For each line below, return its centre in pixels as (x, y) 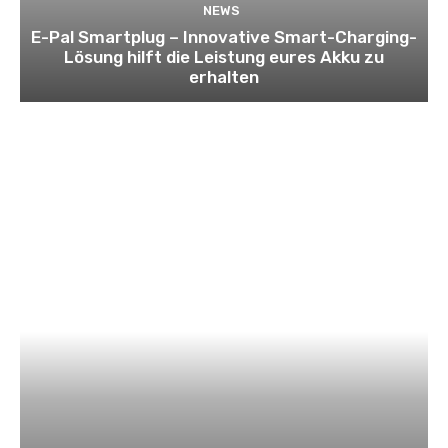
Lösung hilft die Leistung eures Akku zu (224, 57)
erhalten (224, 77)
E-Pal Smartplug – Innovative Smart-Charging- (224, 37)
